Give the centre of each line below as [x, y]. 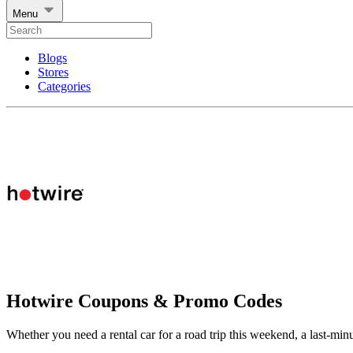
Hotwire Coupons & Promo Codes [144, 301]
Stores [53, 72]
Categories [64, 87]
